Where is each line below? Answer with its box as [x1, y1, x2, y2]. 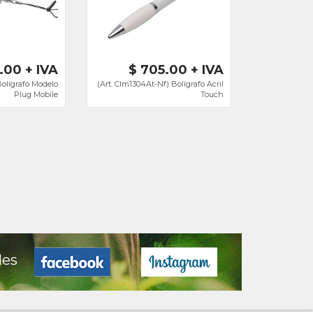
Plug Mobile [13, 89, 58, 99]
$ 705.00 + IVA [129, 62, 224, 78]
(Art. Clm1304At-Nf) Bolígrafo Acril [97, 79, 224, 89]
